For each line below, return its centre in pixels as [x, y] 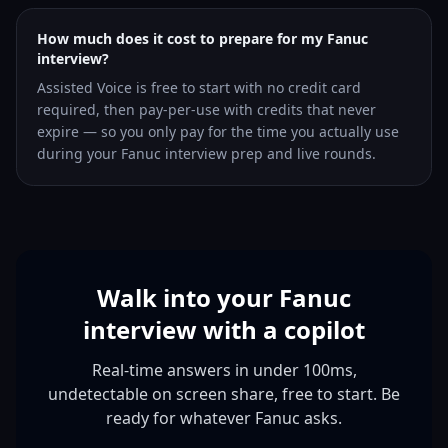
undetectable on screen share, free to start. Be [224, 394]
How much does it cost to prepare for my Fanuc [202, 38]
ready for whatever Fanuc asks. [224, 418]
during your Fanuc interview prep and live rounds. [206, 153]
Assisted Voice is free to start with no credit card [199, 87]
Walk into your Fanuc [224, 297]
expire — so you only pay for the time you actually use [218, 131]
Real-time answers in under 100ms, [224, 370]
